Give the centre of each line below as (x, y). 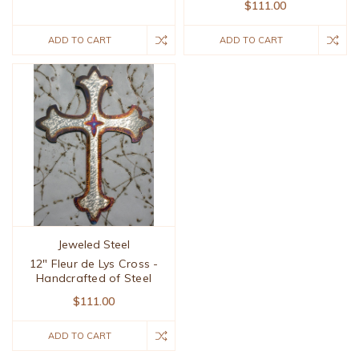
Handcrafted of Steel (94, 278)
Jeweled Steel (94, 245)
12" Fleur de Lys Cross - (94, 264)
